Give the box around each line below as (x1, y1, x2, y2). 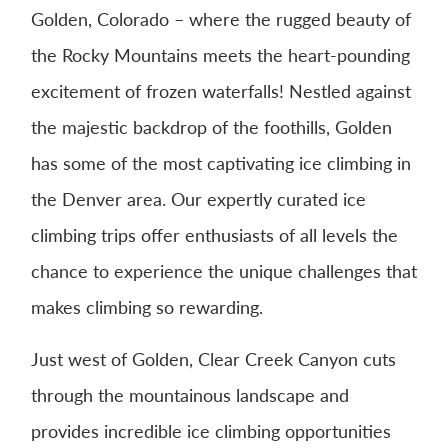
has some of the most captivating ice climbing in (31, 150, 411, 175)
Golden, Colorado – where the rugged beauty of (31, 6, 411, 31)
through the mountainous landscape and (31, 382, 349, 407)
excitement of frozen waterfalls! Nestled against (31, 78, 411, 103)
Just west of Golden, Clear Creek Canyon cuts (31, 346, 396, 371)
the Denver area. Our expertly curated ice (31, 186, 366, 211)
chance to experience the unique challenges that (31, 258, 417, 283)
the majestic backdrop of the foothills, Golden (31, 114, 392, 139)
